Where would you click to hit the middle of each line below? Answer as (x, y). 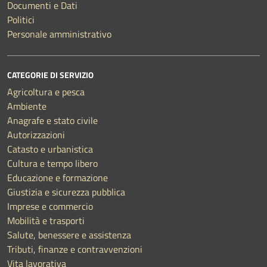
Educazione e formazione (58, 178)
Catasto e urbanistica (50, 149)
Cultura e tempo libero (52, 163)
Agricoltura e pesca (46, 92)
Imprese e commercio (50, 206)
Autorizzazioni (36, 135)
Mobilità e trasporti (46, 221)
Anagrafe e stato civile (52, 120)
